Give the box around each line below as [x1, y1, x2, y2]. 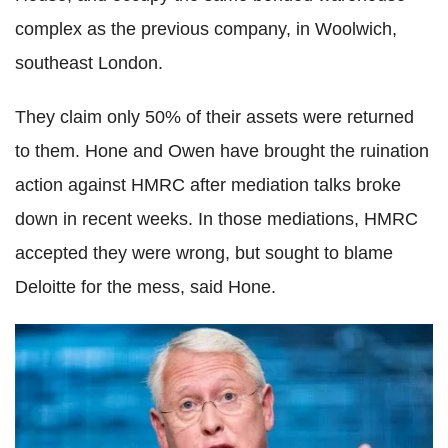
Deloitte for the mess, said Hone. [15, 276, 276, 297]
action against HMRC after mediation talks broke [15, 174, 401, 195]
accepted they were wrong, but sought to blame [15, 242, 393, 263]
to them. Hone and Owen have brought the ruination [15, 140, 429, 161]
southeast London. [15, 52, 163, 73]
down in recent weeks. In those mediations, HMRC [15, 208, 418, 229]
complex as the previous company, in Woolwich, [15, 18, 397, 39]
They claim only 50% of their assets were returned [15, 106, 414, 127]
